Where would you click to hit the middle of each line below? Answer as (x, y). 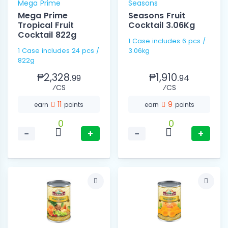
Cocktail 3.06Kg (162, 25)
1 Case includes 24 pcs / (59, 51)
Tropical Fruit (46, 25)
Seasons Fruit (157, 16)
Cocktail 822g (47, 35)
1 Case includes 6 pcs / (167, 41)
